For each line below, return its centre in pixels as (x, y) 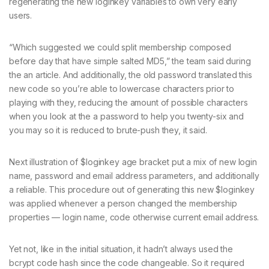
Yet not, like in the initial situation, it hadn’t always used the (121, 249)
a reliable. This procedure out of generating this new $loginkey (132, 190)
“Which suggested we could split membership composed (120, 47)
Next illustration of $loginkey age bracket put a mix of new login (133, 162)
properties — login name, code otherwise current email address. (134, 217)
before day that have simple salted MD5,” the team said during (130, 61)
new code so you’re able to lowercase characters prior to (122, 89)
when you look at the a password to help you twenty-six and (126, 116)
